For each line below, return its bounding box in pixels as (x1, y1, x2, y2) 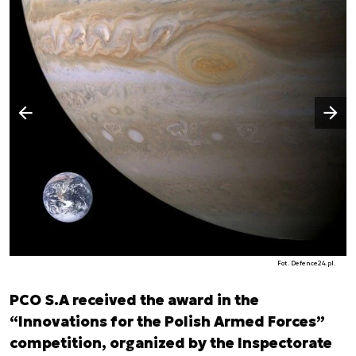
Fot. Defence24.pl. (277, 259, 336, 268)
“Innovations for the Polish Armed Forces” (10, 312, 325, 331)
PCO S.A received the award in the (10, 291, 259, 310)
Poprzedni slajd (24, 114, 119, 131)
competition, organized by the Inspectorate (10, 334, 332, 353)
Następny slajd (242, 95, 332, 111)
